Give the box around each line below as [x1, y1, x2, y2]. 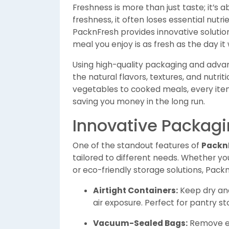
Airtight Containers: [93, 185, 178, 196]
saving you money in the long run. [73, 96, 205, 107]
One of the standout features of [73, 140, 201, 151]
